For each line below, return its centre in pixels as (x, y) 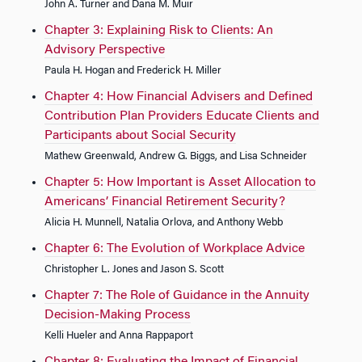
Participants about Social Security (140, 136)
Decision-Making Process (118, 315)
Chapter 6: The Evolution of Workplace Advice (175, 249)
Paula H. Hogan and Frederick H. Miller (133, 71)
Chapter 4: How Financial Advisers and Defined (179, 97)
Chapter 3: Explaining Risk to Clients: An (159, 31)
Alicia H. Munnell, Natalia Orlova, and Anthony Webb (164, 223)
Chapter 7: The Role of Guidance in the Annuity (177, 296)
